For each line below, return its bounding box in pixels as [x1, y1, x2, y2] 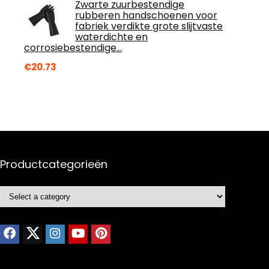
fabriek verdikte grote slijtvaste [75, 19, 223, 33]
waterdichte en [75, 30, 148, 44]
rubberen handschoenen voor [75, 8, 217, 22]
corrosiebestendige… [24, 41, 122, 55]
